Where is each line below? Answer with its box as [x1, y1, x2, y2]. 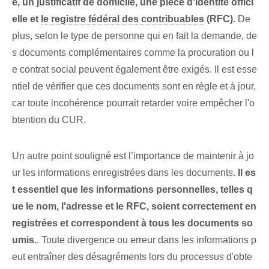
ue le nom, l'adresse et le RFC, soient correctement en [12, 201, 256, 212]
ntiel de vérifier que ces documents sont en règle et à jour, [12, 81, 256, 92]
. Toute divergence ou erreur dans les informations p [37, 235, 256, 246]
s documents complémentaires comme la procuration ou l [12, 47, 254, 58]
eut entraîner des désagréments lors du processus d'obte [12, 252, 252, 262]
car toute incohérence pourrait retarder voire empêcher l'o [12, 98, 255, 109]
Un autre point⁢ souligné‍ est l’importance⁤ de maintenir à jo [12, 151, 254, 162]
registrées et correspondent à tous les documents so [12, 218, 253, 229]
